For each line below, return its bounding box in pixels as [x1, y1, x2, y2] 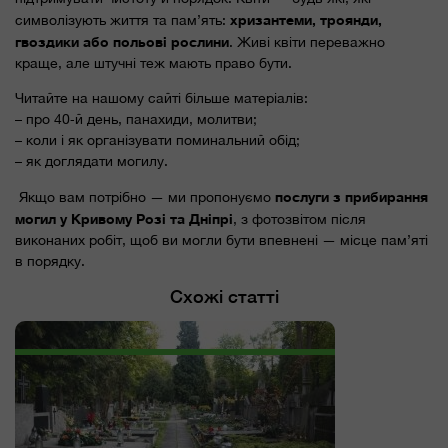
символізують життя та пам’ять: [15, 11, 230, 28]
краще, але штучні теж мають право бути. [15, 54, 292, 71]
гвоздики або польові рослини [15, 32, 229, 50]
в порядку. [15, 252, 85, 269]
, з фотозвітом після [233, 210, 366, 227]
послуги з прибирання [275, 187, 428, 205]
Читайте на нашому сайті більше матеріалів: [15, 89, 308, 106]
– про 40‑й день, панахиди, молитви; [15, 110, 257, 127]
